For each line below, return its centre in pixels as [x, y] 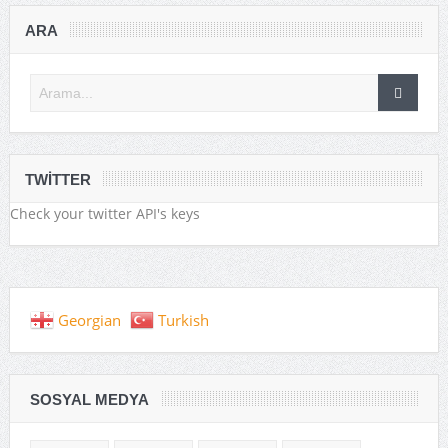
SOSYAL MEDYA [89, 400]
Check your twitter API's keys [104, 213]
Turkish [183, 320]
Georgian [89, 320]
